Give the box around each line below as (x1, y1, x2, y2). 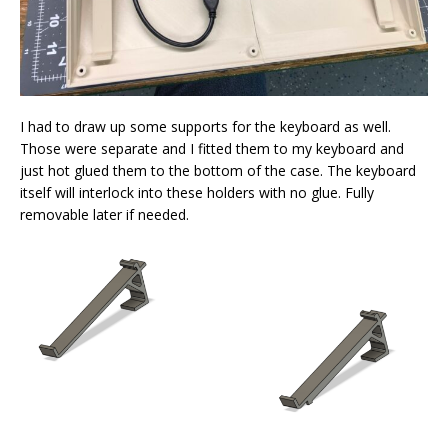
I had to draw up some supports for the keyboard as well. (20, 116, 391, 136)
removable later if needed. (20, 204, 189, 224)
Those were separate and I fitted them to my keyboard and (20, 138, 404, 158)
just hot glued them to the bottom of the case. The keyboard (20, 160, 416, 180)
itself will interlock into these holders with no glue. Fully (20, 182, 374, 202)
